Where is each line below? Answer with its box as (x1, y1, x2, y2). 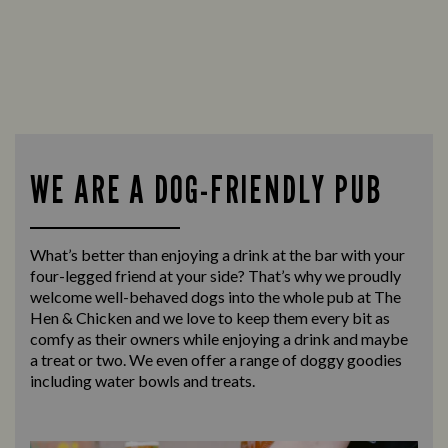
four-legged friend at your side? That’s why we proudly (30, 266, 401, 286)
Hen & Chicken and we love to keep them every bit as (30, 308, 390, 328)
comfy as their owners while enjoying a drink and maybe (30, 329, 408, 349)
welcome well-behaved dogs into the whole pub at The (30, 287, 401, 307)
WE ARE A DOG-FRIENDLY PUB (30, 166, 382, 213)
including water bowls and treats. (30, 371, 255, 391)
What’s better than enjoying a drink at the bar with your (30, 245, 405, 265)
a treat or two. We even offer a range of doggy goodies (30, 350, 402, 370)
